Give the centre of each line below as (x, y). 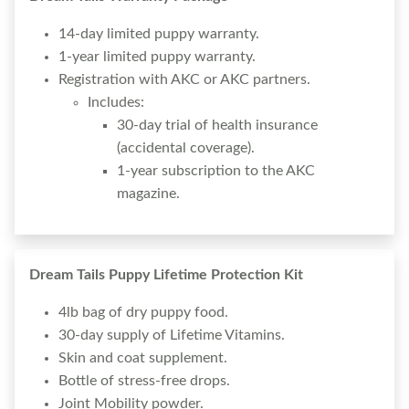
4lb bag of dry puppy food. (143, 312)
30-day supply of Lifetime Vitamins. (172, 335)
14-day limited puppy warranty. (159, 33)
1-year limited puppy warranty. (157, 56)
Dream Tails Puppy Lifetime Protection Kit (166, 274)
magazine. (148, 193)
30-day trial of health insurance (217, 125)
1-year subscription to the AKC (216, 170)
